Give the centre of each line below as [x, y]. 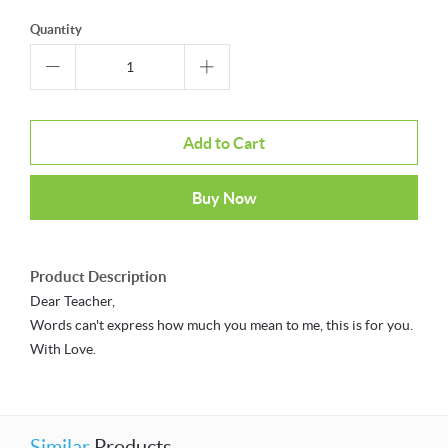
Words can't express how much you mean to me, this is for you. [221, 325]
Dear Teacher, [72, 301]
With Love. [63, 349]
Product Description [98, 277]
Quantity [56, 30]
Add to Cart [224, 142]
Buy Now [224, 197]
